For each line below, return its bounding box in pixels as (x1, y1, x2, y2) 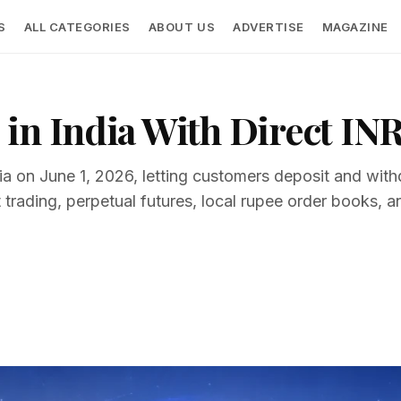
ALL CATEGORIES (23, 19, 131, 34)
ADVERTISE (233, 19, 304, 34)
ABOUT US (148, 19, 216, 34)
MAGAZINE (321, 19, 388, 34)
